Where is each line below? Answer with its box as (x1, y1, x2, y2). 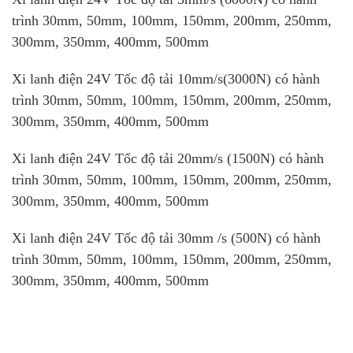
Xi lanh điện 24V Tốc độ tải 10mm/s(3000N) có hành (12, 70, 320, 87)
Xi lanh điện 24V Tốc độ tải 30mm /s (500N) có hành (12, 229, 321, 246)
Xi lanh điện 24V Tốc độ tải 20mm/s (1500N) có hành (12, 150, 324, 166)
